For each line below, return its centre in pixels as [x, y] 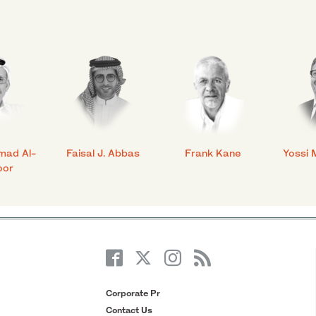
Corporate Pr [133, 293]
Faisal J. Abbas [103, 153]
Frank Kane [213, 153]
